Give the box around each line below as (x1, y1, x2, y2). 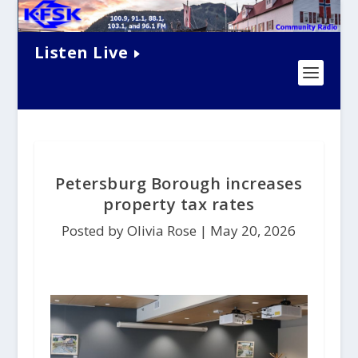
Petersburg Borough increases (55, 173, 303, 195)
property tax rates (103, 193, 255, 216)
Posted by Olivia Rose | (62, 221, 211, 241)
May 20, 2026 (210, 221, 296, 241)
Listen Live (34, 41, 129, 63)
